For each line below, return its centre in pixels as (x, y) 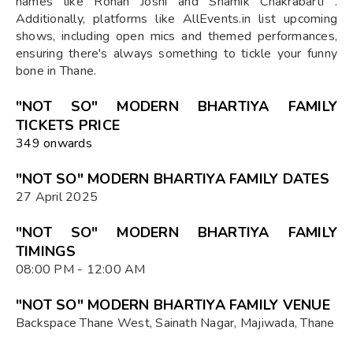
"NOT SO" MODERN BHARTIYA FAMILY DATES (173, 178)
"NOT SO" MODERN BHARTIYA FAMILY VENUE (173, 305)
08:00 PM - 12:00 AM (81, 269)
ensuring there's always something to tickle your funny (176, 53)
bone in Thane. (56, 71)
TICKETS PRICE (68, 125)
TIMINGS (46, 251)
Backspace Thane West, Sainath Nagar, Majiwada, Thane (175, 323)
